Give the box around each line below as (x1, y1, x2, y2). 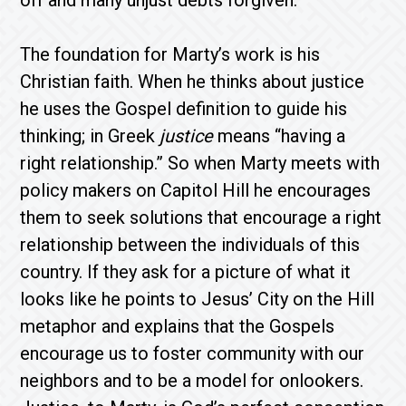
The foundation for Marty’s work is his (20, 43, 321, 65)
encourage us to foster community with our (20, 343, 365, 364)
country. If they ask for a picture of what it (20, 261, 352, 283)
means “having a (213, 125, 346, 147)
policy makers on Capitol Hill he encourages (20, 179, 372, 201)
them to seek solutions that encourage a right (20, 207, 382, 228)
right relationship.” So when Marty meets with (20, 152, 381, 174)
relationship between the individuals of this (20, 234, 361, 256)
